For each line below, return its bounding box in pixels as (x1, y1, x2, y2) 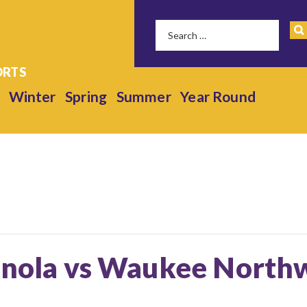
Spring (65, 88, 108, 106)
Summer (116, 88, 171, 106)
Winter (8, 88, 56, 106)
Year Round (180, 88, 256, 106)
